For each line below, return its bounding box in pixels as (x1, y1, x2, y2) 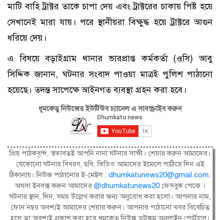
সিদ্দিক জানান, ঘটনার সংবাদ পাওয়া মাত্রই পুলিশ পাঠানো (7, 68, 213, 80)
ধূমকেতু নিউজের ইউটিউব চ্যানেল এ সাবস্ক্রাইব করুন (38, 104, 182, 113)
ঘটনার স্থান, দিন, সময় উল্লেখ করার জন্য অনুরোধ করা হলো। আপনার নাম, (9, 192, 211, 201)
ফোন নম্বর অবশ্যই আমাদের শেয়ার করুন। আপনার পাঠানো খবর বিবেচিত (10, 202, 210, 212)
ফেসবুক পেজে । (161, 181, 206, 190)
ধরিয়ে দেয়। (7, 32, 47, 43)
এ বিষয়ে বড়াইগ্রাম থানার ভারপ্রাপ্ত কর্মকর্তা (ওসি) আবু (7, 53, 213, 64)
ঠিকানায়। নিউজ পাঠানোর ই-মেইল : (9, 170, 107, 179)
